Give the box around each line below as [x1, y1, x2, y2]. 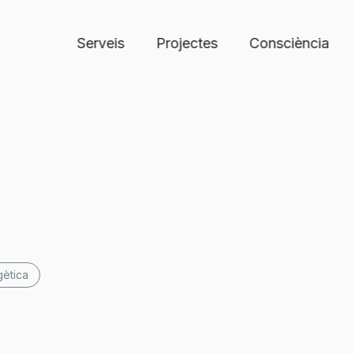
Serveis [77, 35, 125, 51]
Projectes [156, 35, 218, 51]
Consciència [249, 35, 330, 51]
